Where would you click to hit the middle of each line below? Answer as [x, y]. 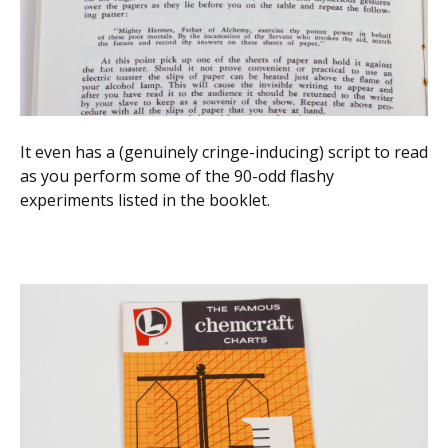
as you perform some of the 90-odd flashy [177, 175]
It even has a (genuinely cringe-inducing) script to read [224, 151]
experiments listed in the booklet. [145, 199]
